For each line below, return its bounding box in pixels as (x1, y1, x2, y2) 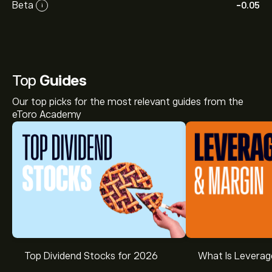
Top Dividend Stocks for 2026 (24, 251, 158, 262)
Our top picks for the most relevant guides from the (12, 97, 243, 107)
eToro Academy (12, 109, 81, 120)
